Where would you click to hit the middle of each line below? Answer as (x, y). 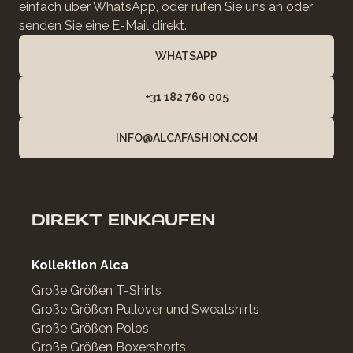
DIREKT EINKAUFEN (123, 220)
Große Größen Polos (90, 328)
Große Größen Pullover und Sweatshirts (145, 309)
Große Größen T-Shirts (97, 290)
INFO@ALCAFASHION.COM (186, 138)
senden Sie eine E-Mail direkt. (103, 26)
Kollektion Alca (80, 265)
